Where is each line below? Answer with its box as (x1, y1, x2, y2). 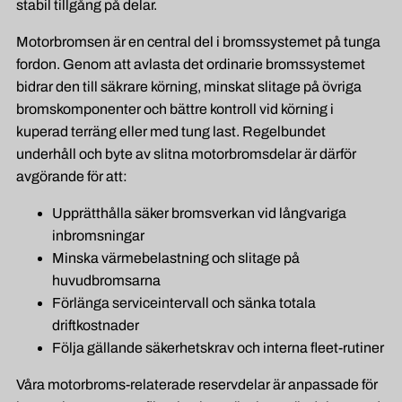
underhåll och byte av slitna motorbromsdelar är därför (16, 146, 356, 162)
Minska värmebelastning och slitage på (52, 250, 300, 267)
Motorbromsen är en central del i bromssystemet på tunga (16, 34, 380, 50)
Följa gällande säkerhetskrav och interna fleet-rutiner (52, 340, 384, 356)
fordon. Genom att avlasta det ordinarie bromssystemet (16, 57, 365, 73)
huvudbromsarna (52, 273, 161, 289)
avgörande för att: (16, 169, 127, 185)
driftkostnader (52, 318, 139, 334)
